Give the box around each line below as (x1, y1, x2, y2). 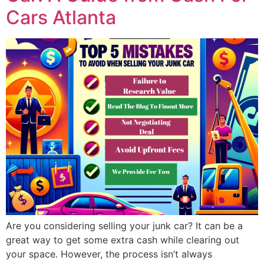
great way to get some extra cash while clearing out (6, 234, 239, 246)
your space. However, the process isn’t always (6, 248, 212, 260)
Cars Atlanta (6, 6, 116, 29)
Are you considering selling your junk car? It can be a (6, 220, 243, 232)
